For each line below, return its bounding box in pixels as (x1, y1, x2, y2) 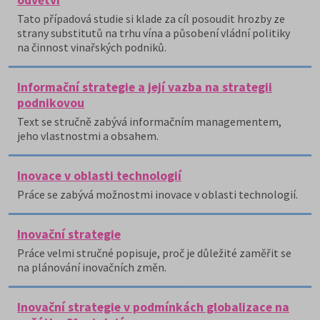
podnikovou (17, 95, 84, 111)
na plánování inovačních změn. (17, 260, 166, 274)
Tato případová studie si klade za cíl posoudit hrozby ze (17, 11, 285, 26)
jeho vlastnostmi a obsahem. (17, 129, 159, 143)
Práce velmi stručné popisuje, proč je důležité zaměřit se (17, 246, 291, 260)
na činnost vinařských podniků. (17, 40, 166, 54)
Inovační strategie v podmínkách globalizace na (17, 299, 289, 315)
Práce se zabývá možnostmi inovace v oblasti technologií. (17, 187, 298, 201)
